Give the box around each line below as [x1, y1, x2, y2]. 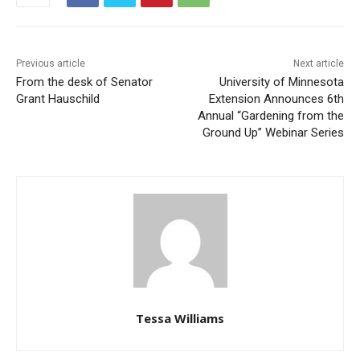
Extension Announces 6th [196, 71, 332, 86]
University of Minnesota [207, 54, 332, 69]
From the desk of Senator [16, 54, 153, 69]
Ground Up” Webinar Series [190, 104, 332, 120]
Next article [280, 37, 332, 49]
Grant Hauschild [16, 71, 100, 86]
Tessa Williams [129, 289, 219, 306]
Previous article [16, 37, 85, 49]
